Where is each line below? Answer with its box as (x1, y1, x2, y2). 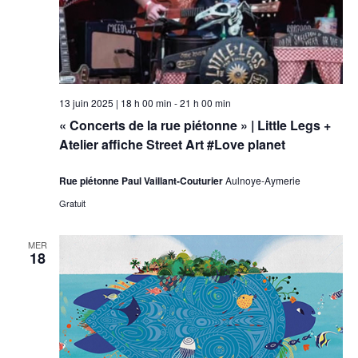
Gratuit (58, 196, 86, 209)
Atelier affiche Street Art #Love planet (58, 134, 285, 153)
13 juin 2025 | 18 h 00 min (58, 95, 172, 109)
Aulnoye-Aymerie (225, 173, 300, 187)
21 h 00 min (179, 95, 231, 109)
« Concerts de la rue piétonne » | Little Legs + (58, 115, 331, 134)
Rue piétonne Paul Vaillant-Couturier (58, 173, 225, 188)
